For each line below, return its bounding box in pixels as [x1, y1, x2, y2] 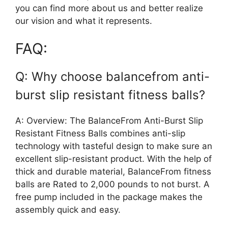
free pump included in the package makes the [15, 192, 203, 203]
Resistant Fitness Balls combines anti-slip [15, 128, 185, 139]
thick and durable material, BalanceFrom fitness [15, 166, 211, 177]
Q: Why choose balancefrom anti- [15, 69, 210, 84]
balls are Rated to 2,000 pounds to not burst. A [15, 179, 210, 190]
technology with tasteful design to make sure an [15, 141, 212, 152]
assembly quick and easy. [15, 205, 121, 215]
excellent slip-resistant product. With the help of [15, 154, 212, 164]
